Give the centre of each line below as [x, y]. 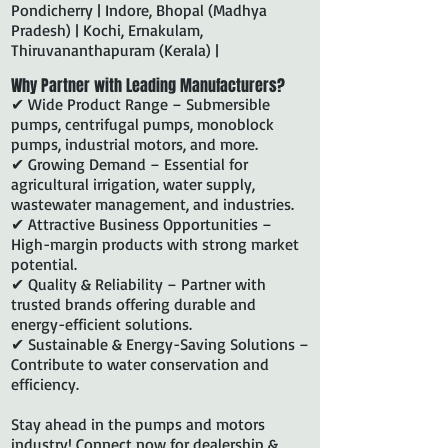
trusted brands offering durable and [133, 304]
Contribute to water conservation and [140, 364]
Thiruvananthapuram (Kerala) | [115, 50]
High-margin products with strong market [155, 244]
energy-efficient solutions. [101, 324]
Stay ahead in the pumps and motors [138, 424]
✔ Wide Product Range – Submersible [140, 104]
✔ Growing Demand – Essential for [129, 164]
